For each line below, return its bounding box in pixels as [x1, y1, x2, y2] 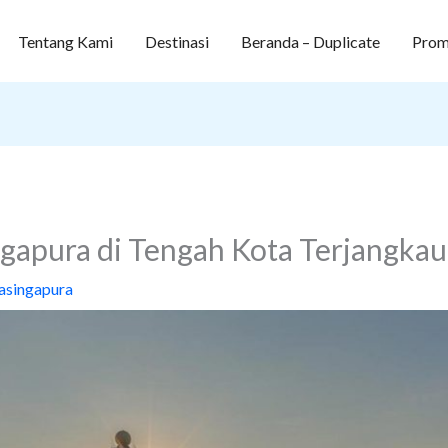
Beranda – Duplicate [240, 31, 380, 51]
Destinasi [144, 31, 209, 51]
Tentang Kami [17, 31, 113, 51]
